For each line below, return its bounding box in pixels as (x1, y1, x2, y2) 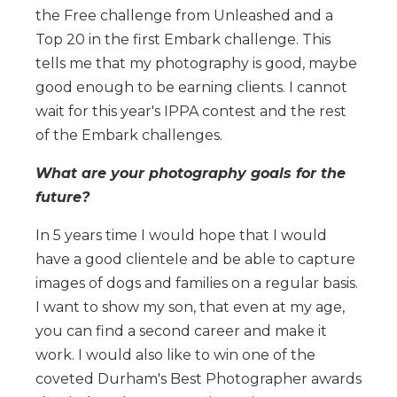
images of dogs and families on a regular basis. (35, 274, 358, 292)
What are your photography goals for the (35, 164, 346, 182)
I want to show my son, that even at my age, (35, 298, 345, 315)
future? (35, 188, 90, 206)
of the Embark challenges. (35, 126, 222, 144)
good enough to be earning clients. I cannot (35, 78, 347, 96)
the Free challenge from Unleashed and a (35, 6, 333, 24)
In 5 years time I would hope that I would (35, 226, 327, 244)
